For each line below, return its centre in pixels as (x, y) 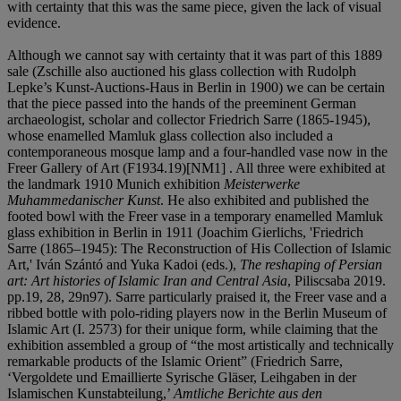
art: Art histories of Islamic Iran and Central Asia (147, 280)
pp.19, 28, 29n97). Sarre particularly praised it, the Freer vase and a (197, 296)
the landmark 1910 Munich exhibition (115, 183)
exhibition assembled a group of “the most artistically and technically (200, 345)
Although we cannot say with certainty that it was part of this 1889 (195, 55)
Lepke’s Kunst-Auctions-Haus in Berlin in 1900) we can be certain (196, 87)
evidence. (34, 22)
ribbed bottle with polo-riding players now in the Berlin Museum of (197, 312)
